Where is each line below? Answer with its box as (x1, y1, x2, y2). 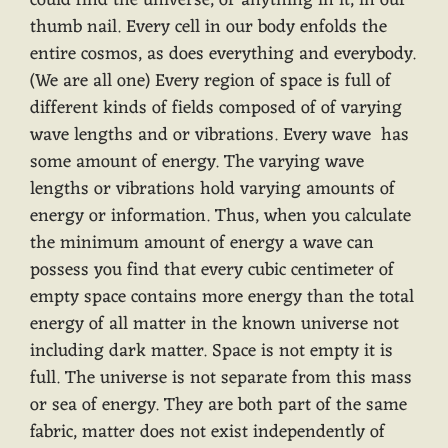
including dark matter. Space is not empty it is (30, 335, 393, 368)
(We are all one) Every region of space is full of (30, 65, 391, 98)
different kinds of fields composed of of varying (30, 92, 402, 125)
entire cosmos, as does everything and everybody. (30, 38, 416, 71)
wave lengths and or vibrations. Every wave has (30, 119, 409, 152)
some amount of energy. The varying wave (30, 146, 364, 179)
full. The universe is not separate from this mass (30, 362, 412, 395)
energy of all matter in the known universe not (30, 308, 399, 341)
